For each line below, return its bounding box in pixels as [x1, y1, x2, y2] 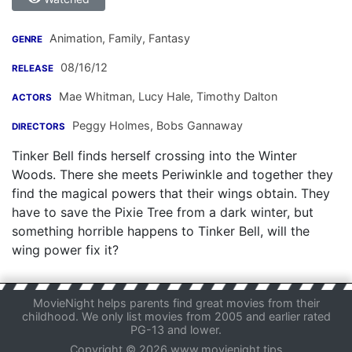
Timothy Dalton [193, 90, 277, 104]
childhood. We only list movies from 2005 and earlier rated [21, 310, 331, 324]
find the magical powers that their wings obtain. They [12, 185, 330, 202]
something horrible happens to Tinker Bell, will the [12, 223, 310, 240]
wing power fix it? [12, 242, 119, 258]
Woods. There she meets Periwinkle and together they [12, 167, 333, 183]
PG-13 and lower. [130, 323, 222, 337]
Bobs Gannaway [153, 119, 243, 133]
